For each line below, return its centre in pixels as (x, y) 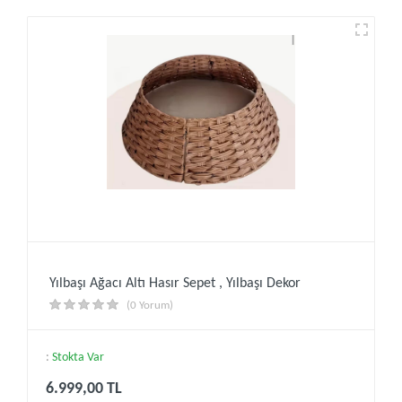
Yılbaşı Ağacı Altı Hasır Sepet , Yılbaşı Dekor (175, 284)
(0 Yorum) (150, 306)
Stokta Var (78, 358)
